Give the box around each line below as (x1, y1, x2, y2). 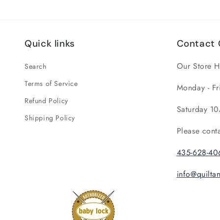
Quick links (25, 37, 75, 50)
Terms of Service (25, 79, 78, 88)
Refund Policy (25, 96, 68, 106)
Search (25, 61, 47, 71)
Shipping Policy (25, 113, 75, 123)
